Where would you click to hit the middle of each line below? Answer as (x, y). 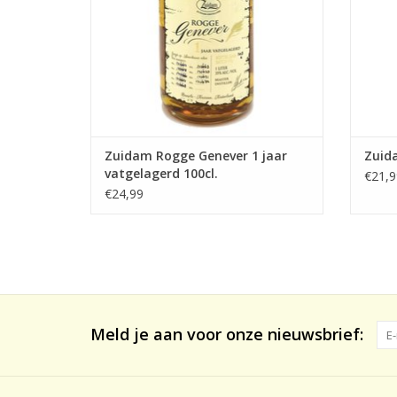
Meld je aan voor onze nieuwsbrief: (227, 335)
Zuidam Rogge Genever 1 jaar (196, 156)
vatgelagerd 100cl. (161, 174)
